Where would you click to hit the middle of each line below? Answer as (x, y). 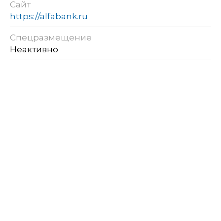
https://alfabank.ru (49, 17)
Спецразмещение (51, 38)
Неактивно (35, 50)
